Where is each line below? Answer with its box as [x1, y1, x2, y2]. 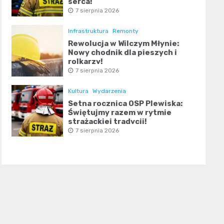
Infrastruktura [67, 27, 108, 35]
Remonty [112, 27, 138, 35]
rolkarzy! [67, 57, 103, 66]
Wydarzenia [92, 87, 126, 95]
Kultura [67, 87, 88, 95]
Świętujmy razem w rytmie [67, 108, 171, 117]
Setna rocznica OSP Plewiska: [67, 99, 182, 108]
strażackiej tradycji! [67, 117, 147, 126]
